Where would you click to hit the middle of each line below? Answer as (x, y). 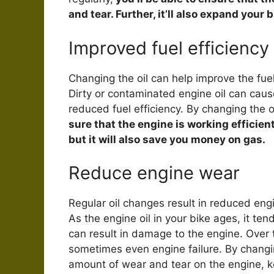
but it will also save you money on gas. (167, 139)
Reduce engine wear (154, 173)
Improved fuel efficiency (169, 48)
